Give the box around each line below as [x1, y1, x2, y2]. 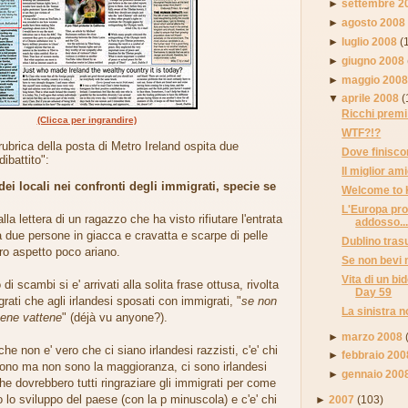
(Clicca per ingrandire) [36, 115, 137, 126]
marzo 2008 [342, 330, 403, 342]
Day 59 [355, 285, 393, 298]
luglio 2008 [342, 35, 398, 47]
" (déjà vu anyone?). [62, 311, 168, 325]
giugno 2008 [342, 54, 405, 66]
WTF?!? [342, 127, 382, 139]
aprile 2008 [342, 92, 400, 105]
